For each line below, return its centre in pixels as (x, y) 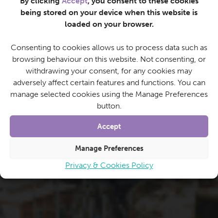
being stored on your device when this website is (109, 12)
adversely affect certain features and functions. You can (109, 82)
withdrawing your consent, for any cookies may (109, 71)
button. (109, 106)
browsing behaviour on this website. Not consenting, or (109, 59)
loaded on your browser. (109, 24)
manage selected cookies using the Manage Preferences (109, 94)
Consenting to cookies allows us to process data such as (109, 47)
